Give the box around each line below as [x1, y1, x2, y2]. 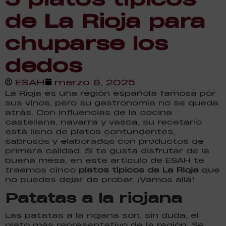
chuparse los [5, 29, 168, 55]
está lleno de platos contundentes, [5, 126, 175, 136]
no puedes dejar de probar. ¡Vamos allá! [5, 174, 194, 184]
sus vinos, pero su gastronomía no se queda [5, 97, 218, 107]
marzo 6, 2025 [54, 76, 135, 87]
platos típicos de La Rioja [79, 164, 199, 175]
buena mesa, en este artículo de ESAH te [5, 155, 204, 165]
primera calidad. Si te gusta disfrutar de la [5, 145, 209, 155]
